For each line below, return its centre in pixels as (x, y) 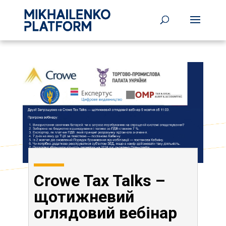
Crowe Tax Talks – (100, 181)
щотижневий (84, 197)
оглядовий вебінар (105, 213)
